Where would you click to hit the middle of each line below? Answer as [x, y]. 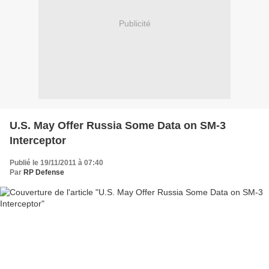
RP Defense [44, 172]
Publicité [134, 24]
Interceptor [38, 140]
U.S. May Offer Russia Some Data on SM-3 [118, 125]
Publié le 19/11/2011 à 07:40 [56, 162]
